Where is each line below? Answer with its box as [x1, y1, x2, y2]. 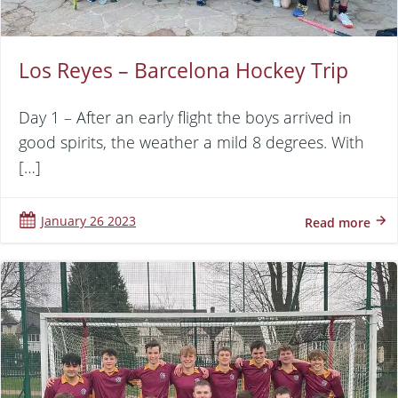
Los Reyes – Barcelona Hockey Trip [19, 56, 348, 85]
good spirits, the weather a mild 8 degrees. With [19, 131, 364, 154]
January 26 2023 [41, 212, 136, 230]
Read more [305, 213, 370, 231]
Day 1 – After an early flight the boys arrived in [19, 107, 352, 129]
